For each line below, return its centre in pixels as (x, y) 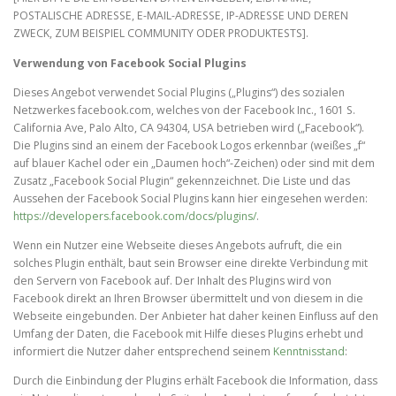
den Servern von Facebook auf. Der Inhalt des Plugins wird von (172, 280)
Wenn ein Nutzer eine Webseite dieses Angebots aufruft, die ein (178, 245)
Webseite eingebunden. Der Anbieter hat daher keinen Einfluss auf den (196, 316)
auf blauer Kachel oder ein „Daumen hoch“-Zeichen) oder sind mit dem (194, 163)
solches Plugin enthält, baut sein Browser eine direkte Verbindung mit (190, 263)
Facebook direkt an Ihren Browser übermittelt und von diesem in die (188, 298)
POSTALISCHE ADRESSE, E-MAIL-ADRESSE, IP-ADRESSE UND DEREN (181, 16)
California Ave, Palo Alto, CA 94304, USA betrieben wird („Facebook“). (189, 127)
